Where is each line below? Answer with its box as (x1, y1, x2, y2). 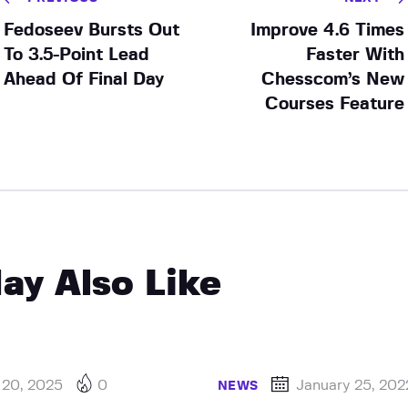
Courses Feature (265, 95, 405, 113)
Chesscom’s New (261, 70, 405, 88)
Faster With (306, 46, 405, 64)
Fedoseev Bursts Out (3, 21, 179, 39)
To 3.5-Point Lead (3, 46, 149, 64)
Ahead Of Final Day (3, 70, 164, 88)
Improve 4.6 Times (250, 21, 405, 39)
